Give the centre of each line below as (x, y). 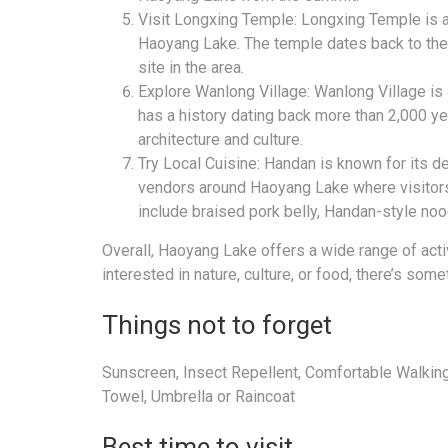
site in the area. (191, 68)
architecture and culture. (220, 140)
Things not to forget (217, 325)
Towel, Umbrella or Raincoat (198, 396)
